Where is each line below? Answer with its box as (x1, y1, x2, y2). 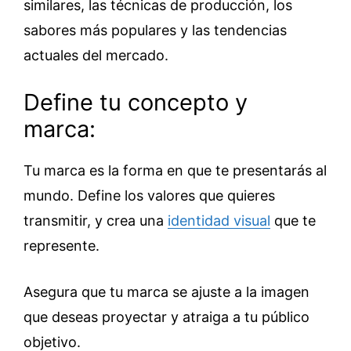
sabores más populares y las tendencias (24, 22, 287, 38)
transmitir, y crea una (24, 212, 168, 229)
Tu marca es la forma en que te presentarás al (24, 162, 327, 179)
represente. (24, 237, 100, 254)
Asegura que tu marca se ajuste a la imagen (24, 284, 309, 300)
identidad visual (168, 212, 270, 229)
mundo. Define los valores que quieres (24, 187, 275, 204)
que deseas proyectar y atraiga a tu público (24, 309, 309, 325)
